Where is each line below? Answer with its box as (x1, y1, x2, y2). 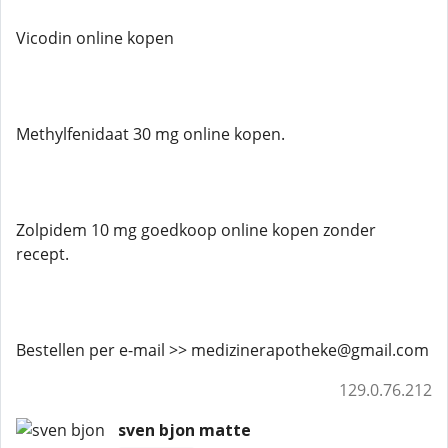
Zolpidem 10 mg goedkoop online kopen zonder (16, 219, 376, 241)
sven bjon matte (117, 419, 251, 441)
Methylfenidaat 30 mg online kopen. (16, 123, 285, 145)
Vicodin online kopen (16, 27, 174, 49)
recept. (16, 243, 69, 265)
